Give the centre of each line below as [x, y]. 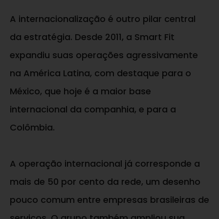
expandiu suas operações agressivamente [104, 55]
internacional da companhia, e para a [93, 109]
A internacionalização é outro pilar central [103, 19]
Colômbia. [32, 128]
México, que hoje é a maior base [80, 91]
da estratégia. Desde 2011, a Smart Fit [92, 37]
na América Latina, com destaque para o [100, 73]
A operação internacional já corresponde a [105, 164]
